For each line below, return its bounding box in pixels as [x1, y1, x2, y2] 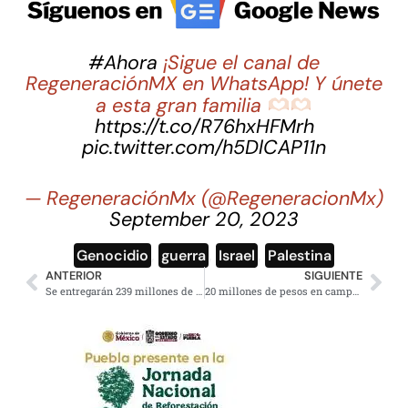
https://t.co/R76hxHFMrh [94, 114, 314, 140]
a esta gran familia [96, 93, 268, 119]
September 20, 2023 [109, 206, 299, 232]
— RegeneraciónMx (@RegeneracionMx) [25, 185, 383, 211]
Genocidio [76, 245, 148, 265]
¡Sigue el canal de [158, 49, 320, 76]
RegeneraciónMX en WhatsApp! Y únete [25, 70, 382, 97]
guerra [161, 245, 206, 265]
